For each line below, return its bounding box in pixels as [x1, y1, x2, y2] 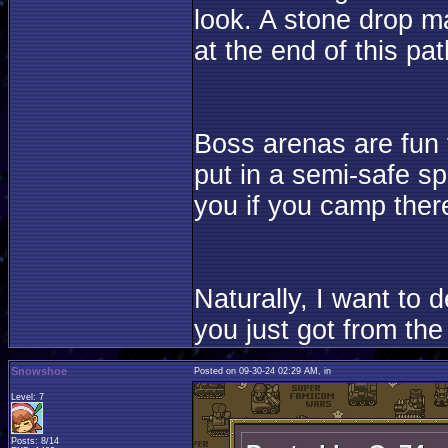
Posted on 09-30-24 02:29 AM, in [194, 366, 331, 376]
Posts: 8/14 [11, 436, 59, 446]
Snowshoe [11, 365, 67, 377]
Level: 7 [11, 392, 44, 402]
